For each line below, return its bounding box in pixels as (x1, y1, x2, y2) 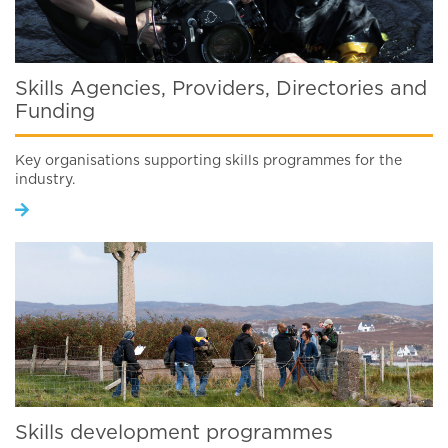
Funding (15, 102, 95, 122)
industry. (15, 173, 75, 187)
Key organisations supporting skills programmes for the (15, 154, 402, 168)
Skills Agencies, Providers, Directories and (15, 79, 427, 99)
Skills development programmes (15, 423, 333, 443)
